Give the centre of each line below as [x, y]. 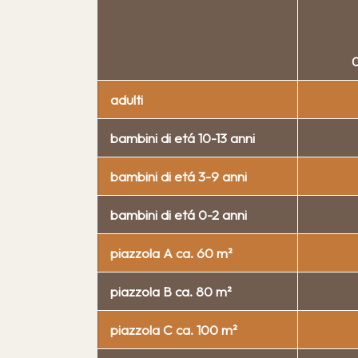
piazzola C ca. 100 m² [174, 329]
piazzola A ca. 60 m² [172, 253]
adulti [127, 99]
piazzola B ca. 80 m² [171, 291]
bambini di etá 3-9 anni [179, 176]
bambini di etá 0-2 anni [179, 214]
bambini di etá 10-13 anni [183, 137]
